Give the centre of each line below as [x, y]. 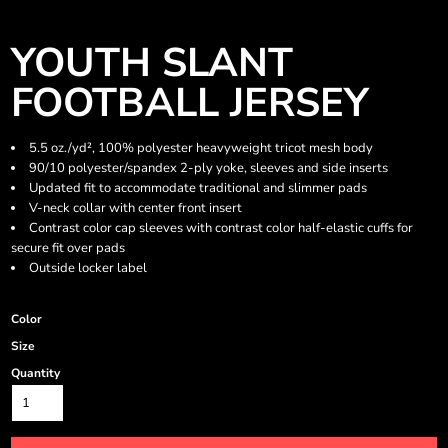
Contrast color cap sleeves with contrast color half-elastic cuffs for [221, 228]
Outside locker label [88, 268]
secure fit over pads [68, 248]
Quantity [35, 373]
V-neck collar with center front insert [135, 208]
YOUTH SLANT [152, 63]
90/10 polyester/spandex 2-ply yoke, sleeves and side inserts [208, 168]
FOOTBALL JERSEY [190, 103]
